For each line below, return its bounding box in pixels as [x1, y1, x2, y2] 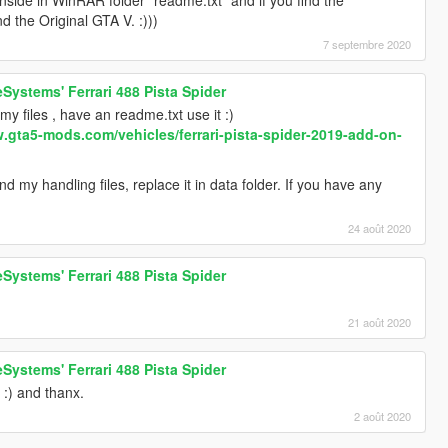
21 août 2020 [348, 313, 412, 330]
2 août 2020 [354, 407, 412, 424]
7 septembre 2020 [323, 35, 412, 52]
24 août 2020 [348, 219, 412, 236]
